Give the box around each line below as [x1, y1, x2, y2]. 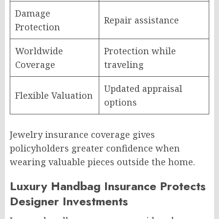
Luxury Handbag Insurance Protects [10, 177, 206, 195]
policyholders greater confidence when [10, 142, 180, 154]
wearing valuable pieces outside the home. [10, 155, 195, 168]
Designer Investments [10, 192, 128, 210]
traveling [104, 58, 144, 70]
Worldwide [15, 44, 63, 57]
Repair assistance [104, 14, 179, 26]
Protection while [104, 44, 176, 57]
